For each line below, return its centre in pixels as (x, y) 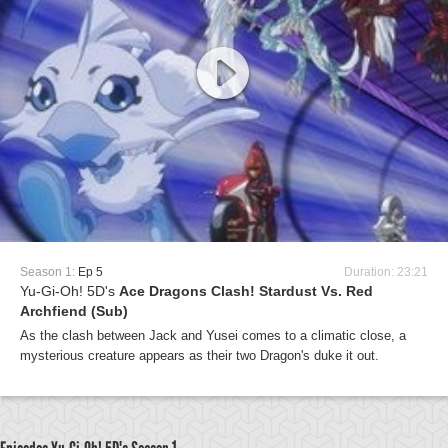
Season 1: (49, 272)
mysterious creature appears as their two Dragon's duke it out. (199, 355)
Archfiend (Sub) (74, 311)
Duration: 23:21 (386, 272)
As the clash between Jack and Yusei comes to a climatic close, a (213, 335)
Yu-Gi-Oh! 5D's (69, 291)
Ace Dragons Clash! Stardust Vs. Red (246, 291)
